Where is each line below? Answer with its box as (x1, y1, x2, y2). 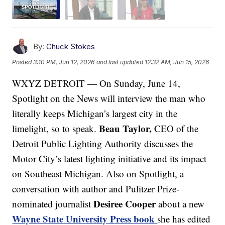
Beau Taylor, (99, 121, 152, 135)
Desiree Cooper (93, 196, 156, 210)
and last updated (96, 58, 144, 66)
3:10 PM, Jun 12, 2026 (33, 58, 95, 66)
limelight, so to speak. (12, 122, 99, 135)
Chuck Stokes (46, 41, 95, 51)
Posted (12, 58, 34, 66)
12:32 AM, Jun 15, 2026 (145, 58, 209, 66)
